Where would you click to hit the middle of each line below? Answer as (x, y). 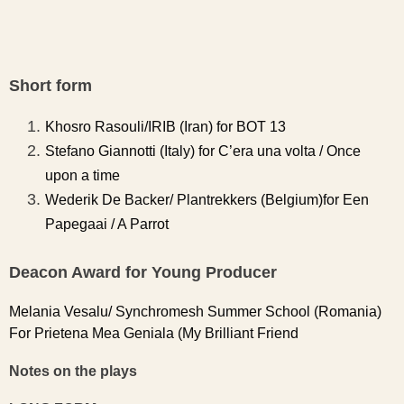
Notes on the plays (73, 371)
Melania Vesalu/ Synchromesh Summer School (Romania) (195, 312)
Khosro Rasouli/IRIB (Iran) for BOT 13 (165, 127)
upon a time (83, 175)
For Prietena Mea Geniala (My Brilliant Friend (154, 333)
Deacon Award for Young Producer (143, 272)
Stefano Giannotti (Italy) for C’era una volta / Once (203, 151)
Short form (50, 86)
